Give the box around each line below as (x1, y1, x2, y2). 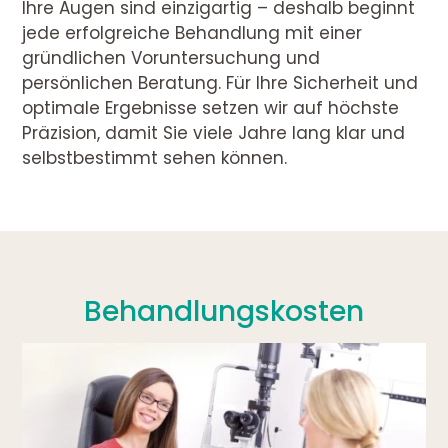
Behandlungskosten (84, 292, 364, 331)
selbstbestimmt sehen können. (22, 146, 288, 170)
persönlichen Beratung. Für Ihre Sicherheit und (22, 71, 419, 95)
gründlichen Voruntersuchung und (22, 46, 321, 70)
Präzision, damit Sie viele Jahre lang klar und (22, 121, 406, 145)
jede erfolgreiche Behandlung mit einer (22, 21, 363, 45)
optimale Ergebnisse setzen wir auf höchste (22, 96, 400, 120)
